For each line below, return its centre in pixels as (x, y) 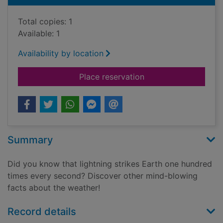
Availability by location (61, 54)
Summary (30, 140)
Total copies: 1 (45, 22)
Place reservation (111, 77)
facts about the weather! (54, 188)
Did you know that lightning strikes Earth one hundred (110, 164)
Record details (42, 212)
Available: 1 (39, 34)
